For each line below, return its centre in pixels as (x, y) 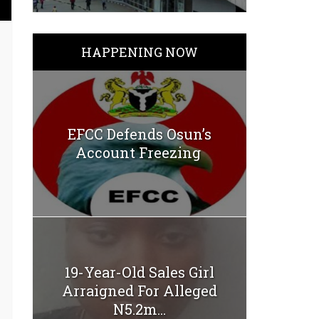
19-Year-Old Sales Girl (140, 272)
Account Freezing (140, 153)
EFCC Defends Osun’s (140, 134)
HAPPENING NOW (140, 52)
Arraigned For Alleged (140, 290)
